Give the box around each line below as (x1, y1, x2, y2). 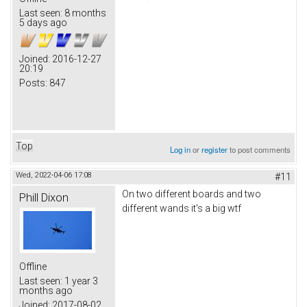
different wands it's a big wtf (122, 203, 241, 214)
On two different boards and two (122, 188, 261, 200)
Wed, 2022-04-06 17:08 (16, 171, 92, 180)
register (201, 144, 228, 156)
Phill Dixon (19, 191, 69, 205)
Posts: (19, 77, 47, 89)
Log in (170, 144, 191, 156)
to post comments (228, 144, 291, 156)
